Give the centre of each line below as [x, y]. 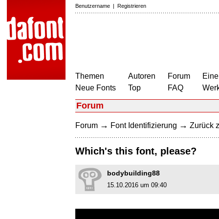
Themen [90, 76]
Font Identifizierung [144, 125]
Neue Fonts [96, 88]
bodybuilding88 [133, 173]
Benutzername [93, 6]
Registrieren [132, 6]
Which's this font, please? [136, 151]
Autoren [142, 76]
